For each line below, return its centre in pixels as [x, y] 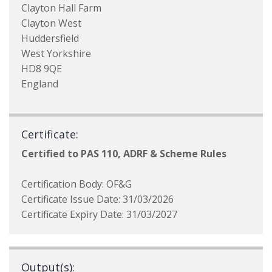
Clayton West [51, 23]
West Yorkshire [56, 53]
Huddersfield [50, 38]
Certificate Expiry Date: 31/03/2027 [99, 214]
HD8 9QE [42, 69]
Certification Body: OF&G [76, 184]
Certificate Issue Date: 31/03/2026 [97, 199]
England [40, 84]
